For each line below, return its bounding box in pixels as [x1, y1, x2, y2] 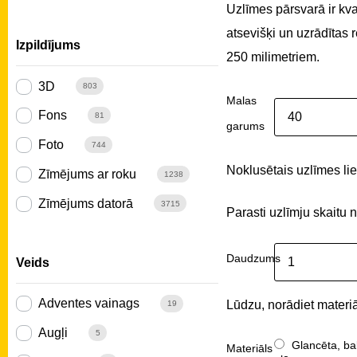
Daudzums [226, 251, 280, 265]
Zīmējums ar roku [38, 167, 136, 181]
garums [226, 119, 265, 132]
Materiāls [226, 341, 273, 355]
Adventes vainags [38, 296, 139, 311]
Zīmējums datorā [38, 196, 133, 210]
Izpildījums [16, 38, 80, 53]
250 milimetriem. [226, 49, 320, 64]
